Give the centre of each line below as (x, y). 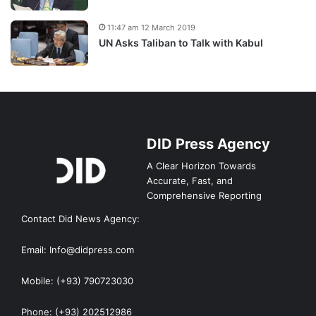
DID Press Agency (208, 144)
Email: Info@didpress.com (78, 249)
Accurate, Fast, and (190, 180)
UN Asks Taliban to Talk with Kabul (181, 42)
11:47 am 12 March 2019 (151, 27)
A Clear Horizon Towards (201, 165)
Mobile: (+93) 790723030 (77, 280)
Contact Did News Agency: (80, 218)
